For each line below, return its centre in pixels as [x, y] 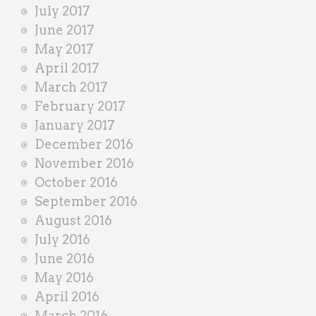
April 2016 [67, 296]
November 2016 [84, 163]
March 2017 [71, 87]
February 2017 [80, 106]
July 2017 [62, 11]
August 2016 [73, 220]
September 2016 [86, 201]
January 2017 [75, 125]
